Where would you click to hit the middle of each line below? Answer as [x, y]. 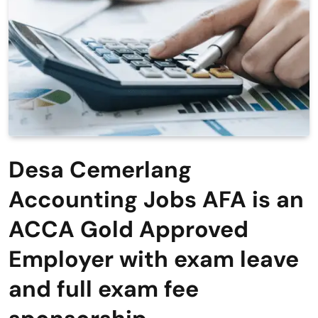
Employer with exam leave [154, 259]
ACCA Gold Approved [128, 229]
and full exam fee [104, 289]
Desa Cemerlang [100, 169]
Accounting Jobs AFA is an [156, 199]
